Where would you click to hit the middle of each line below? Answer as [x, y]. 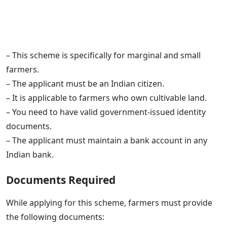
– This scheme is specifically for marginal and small [103, 55]
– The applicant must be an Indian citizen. [85, 84]
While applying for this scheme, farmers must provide [109, 203]
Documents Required [61, 180]
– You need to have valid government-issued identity [106, 112]
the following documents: [55, 217]
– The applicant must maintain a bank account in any [107, 141]
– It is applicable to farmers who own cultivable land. [106, 98]
